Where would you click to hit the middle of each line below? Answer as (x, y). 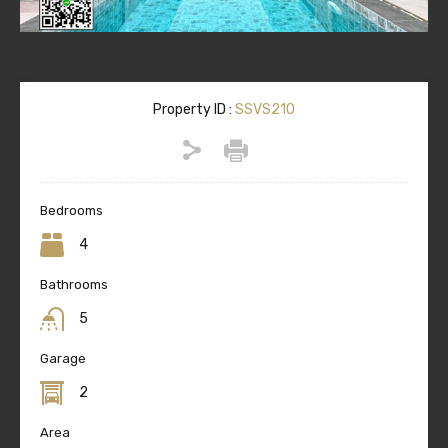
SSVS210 (263, 110)
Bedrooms (71, 211)
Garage (63, 359)
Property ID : (192, 110)
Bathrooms (74, 285)
